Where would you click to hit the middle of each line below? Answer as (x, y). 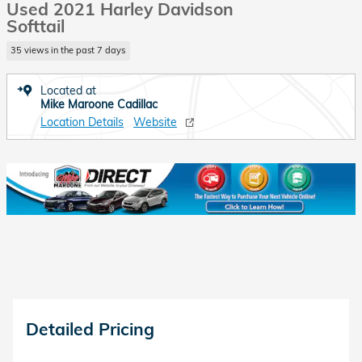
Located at (68, 90)
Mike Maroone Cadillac (99, 104)
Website (155, 122)
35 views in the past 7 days (68, 51)
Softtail (36, 26)
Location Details (82, 122)
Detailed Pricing (90, 329)
